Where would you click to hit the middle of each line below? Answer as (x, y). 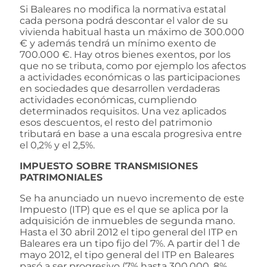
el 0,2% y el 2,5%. (57, 145)
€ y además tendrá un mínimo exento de (118, 43)
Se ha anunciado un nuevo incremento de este (132, 198)
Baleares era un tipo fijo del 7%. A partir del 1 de (130, 243)
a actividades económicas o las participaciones (130, 77)
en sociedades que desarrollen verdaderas (120, 88)
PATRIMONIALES (61, 177)
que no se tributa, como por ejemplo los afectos (133, 66)
